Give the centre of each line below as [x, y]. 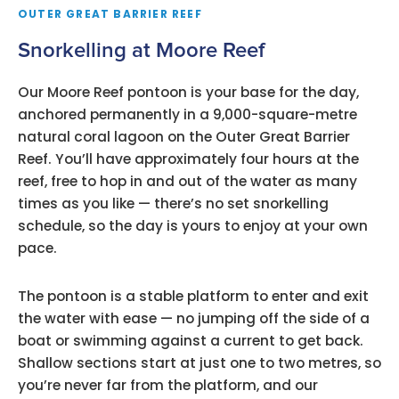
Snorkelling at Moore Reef [141, 50]
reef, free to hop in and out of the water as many [187, 181]
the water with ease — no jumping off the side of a [194, 319]
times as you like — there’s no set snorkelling [173, 203]
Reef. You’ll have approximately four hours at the [188, 159]
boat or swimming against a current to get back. [191, 341]
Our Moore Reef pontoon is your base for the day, [188, 92]
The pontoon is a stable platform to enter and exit [193, 297]
